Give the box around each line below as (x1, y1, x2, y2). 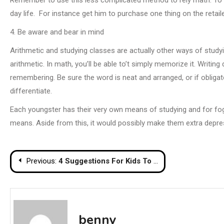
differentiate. (10, 86, 56, 95)
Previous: (26, 156, 56, 165)
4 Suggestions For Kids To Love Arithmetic (58, 156, 153, 165)
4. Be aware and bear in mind (10, 27, 108, 36)
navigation (9, 172, 83, 193)
